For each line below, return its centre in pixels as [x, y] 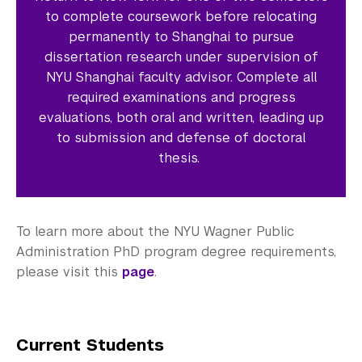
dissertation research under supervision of [181, 57]
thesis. [181, 158]
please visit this [69, 271]
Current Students [90, 345]
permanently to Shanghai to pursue [181, 36]
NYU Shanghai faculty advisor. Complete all [181, 77]
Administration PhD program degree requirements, [176, 251]
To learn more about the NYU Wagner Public [155, 231]
